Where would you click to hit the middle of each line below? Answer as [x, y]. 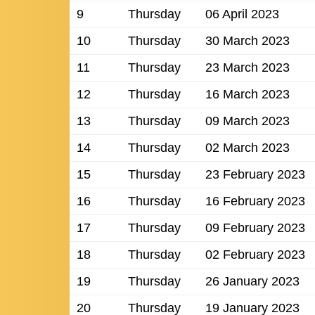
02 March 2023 [247, 148]
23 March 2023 [247, 68]
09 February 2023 [255, 228]
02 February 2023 [255, 255]
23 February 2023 [255, 175]
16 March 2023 [247, 95]
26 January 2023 [252, 282]
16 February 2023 [255, 201]
